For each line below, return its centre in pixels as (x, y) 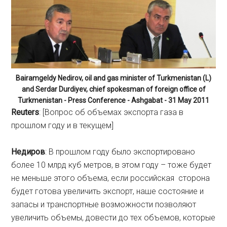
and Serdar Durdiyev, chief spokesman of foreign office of (113, 89)
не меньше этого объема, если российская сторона (111, 178)
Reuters (25, 112)
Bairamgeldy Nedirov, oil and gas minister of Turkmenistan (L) (113, 78)
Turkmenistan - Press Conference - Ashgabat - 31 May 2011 (113, 100)
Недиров (28, 152)
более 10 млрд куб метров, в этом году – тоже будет (111, 165)
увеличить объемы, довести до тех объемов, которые (113, 217)
